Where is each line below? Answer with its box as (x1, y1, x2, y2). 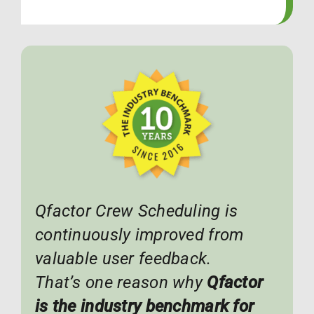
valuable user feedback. (34, 249, 212, 269)
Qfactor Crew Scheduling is (34, 201, 238, 221)
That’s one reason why (34, 273, 207, 293)
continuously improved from (34, 225, 244, 245)
